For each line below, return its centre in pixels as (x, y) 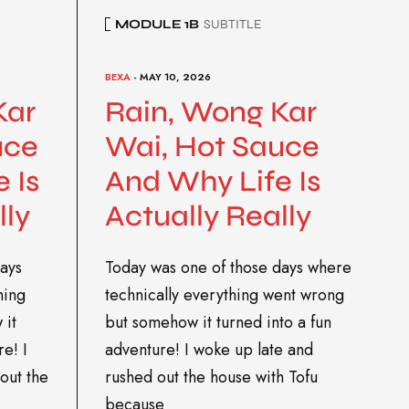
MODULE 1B (157, 24)
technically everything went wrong (224, 294)
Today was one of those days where (228, 267)
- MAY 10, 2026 (170, 76)
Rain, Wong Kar (210, 112)
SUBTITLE (232, 24)
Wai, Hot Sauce (212, 147)
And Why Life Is (212, 182)
